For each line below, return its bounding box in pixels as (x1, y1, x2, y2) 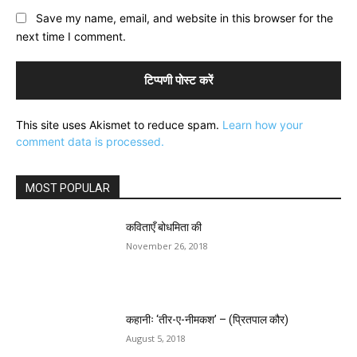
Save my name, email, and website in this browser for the (36, 11, 333, 25)
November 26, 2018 (126, 240, 209, 253)
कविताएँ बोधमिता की (126, 221, 202, 234)
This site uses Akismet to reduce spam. (16, 118, 222, 132)
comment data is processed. (16, 135, 164, 149)
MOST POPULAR (25, 182, 110, 195)
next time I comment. (16, 29, 126, 44)
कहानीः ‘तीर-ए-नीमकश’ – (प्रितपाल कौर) (126, 312, 289, 326)
